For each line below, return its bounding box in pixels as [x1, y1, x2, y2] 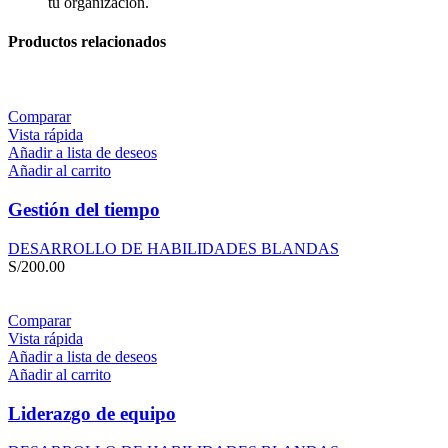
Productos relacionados [8, 33, 166, 51]
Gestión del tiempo [8, 199, 160, 221]
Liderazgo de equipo [8, 402, 176, 424]
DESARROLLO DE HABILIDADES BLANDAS [8, 239, 339, 257]
